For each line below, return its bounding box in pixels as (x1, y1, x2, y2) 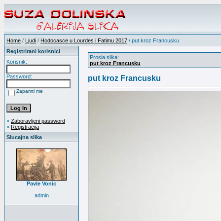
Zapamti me (16, 88, 43, 94)
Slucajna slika (6, 134, 42, 140)
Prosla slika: (90, 54, 119, 60)
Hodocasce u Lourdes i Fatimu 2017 (40, 37, 127, 43)
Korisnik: (6, 59, 27, 65)
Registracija (11, 124, 39, 130)
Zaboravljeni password (11, 118, 65, 124)
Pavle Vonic (27, 181, 56, 186)
